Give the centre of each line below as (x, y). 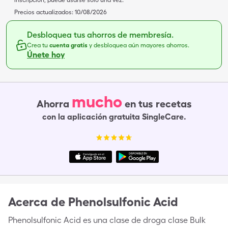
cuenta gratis (69, 45)
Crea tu (38, 45)
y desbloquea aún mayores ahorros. (139, 45)
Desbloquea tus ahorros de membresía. (100, 35)
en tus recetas (158, 104)
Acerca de (37, 202)
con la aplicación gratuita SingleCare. (114, 117)
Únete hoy (46, 55)
